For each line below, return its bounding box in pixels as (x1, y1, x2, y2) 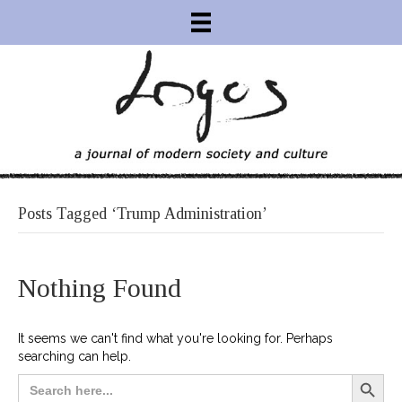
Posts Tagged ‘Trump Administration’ (18, 204, 267, 223)
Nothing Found (18, 272, 181, 302)
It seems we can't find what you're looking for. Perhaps (18, 330, 333, 345)
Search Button (351, 363, 397, 381)
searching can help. (18, 348, 131, 363)
